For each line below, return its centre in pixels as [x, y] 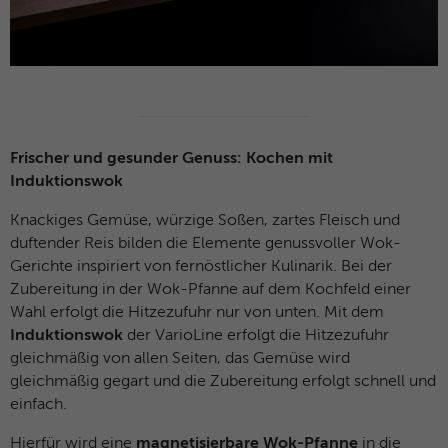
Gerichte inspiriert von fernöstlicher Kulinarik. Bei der [201, 267]
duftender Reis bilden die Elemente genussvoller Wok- [205, 244]
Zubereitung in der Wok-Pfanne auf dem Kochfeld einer [210, 290]
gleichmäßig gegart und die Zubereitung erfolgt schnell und [223, 382]
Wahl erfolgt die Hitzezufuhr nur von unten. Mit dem [197, 313]
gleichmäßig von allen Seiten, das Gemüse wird [180, 359]
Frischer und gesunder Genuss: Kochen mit [171, 159]
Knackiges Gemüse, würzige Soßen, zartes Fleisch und [205, 221]
